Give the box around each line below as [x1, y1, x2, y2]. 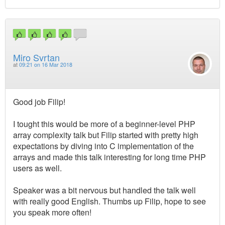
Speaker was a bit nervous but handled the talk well [13, 184, 196, 196]
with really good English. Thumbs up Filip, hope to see [13, 195, 206, 207]
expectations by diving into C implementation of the [13, 140, 194, 152]
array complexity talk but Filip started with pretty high [13, 129, 198, 141]
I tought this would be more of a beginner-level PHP [13, 118, 195, 130]
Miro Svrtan [13, 50, 60, 64]
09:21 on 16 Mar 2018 [19, 60, 72, 68]
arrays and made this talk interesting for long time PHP [13, 151, 206, 163]
